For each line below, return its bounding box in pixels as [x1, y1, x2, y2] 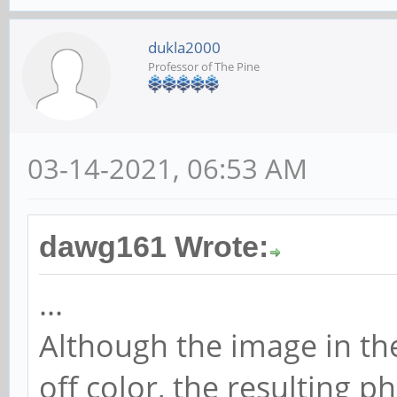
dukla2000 [148, 36, 221, 58]
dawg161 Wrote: [39, 230, 269, 263]
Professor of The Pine [148, 58, 260, 74]
